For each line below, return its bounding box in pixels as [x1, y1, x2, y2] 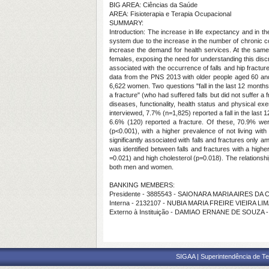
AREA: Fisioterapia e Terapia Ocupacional [109, 10, 231, 17]
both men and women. [109, 163, 174, 171]
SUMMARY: [109, 19, 144, 26]
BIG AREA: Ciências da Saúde [109, 1, 198, 8]
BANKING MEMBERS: [109, 181, 175, 189]
